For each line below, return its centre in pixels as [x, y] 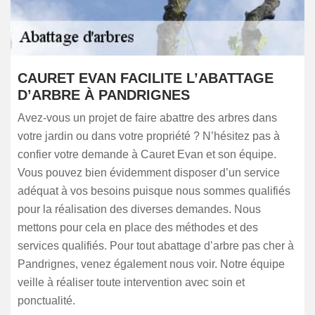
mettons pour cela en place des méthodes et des [138, 227]
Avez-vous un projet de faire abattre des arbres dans [147, 118]
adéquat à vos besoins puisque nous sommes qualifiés [154, 191]
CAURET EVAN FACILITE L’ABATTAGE [146, 78]
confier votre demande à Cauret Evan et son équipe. [147, 154]
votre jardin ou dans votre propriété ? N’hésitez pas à [149, 136]
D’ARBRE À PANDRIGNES [104, 95]
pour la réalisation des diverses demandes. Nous [139, 209]
